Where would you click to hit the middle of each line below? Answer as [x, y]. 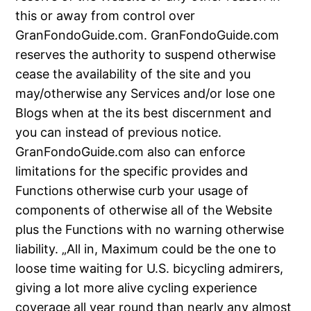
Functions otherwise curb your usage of [132, 191]
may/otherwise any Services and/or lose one [145, 94]
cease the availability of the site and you [133, 74]
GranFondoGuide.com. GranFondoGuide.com [148, 35]
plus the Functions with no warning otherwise [150, 230]
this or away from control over [106, 16]
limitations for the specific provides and [132, 171]
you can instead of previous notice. [119, 133]
